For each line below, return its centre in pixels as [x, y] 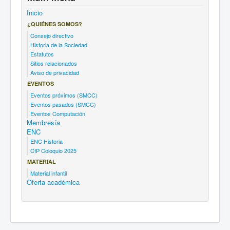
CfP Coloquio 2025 [53, 150]
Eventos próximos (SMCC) [64, 95]
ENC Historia [46, 141]
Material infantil [49, 173]
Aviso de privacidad [55, 72]
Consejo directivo [52, 35]
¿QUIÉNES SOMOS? [55, 24]
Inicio [35, 13]
